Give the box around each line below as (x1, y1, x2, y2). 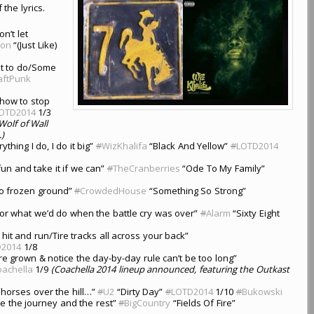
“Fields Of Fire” (170, 296, 235, 309)
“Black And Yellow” (146, 139, 231, 152)
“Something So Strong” (146, 184, 246, 197)
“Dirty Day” (114, 285, 165, 298)
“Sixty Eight (230, 206, 280, 219)
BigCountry (124, 296, 171, 309)
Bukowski (241, 285, 282, 298)
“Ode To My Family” (179, 161, 265, 175)
